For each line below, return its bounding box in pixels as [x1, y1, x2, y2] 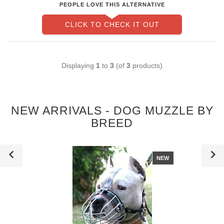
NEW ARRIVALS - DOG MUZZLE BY [10, 103, 213, 117]
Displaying [61, 61, 96, 69]
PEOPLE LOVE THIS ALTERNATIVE [59, 1, 165, 8]
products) [130, 61, 162, 69]
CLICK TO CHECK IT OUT [64, 20, 159, 29]
